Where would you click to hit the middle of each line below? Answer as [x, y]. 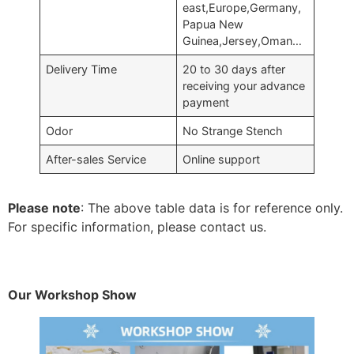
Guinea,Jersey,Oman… [243, 41]
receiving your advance [244, 86]
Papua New [213, 24]
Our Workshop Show [72, 295]
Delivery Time [82, 69]
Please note [44, 208]
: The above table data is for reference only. [212, 208]
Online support [222, 159]
